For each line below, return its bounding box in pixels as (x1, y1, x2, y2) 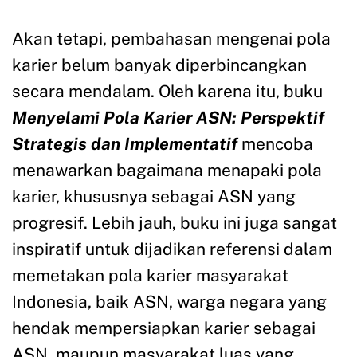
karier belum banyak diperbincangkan (12, 55, 307, 76)
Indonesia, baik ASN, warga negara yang (12, 292, 327, 312)
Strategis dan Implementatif (12, 134, 237, 155)
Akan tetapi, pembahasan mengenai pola (12, 29, 331, 49)
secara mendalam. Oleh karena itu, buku (12, 81, 323, 102)
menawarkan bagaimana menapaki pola (12, 160, 322, 181)
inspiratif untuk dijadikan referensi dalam (12, 239, 332, 260)
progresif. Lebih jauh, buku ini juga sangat (12, 213, 337, 233)
